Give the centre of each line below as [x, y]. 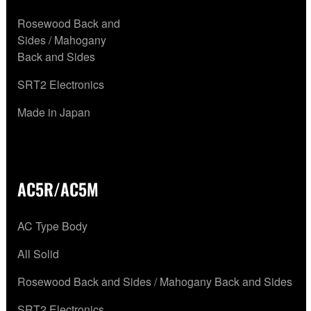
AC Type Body [52, 226]
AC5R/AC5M [58, 189]
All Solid [38, 254]
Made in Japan [54, 112]
